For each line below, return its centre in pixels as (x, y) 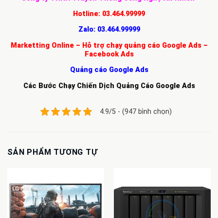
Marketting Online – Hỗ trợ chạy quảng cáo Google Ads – (109, 45)
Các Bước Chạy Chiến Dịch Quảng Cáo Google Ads (109, 86)
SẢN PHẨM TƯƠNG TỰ (53, 152)
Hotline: (88, 14)
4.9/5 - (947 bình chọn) (136, 111)
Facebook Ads (109, 54)
